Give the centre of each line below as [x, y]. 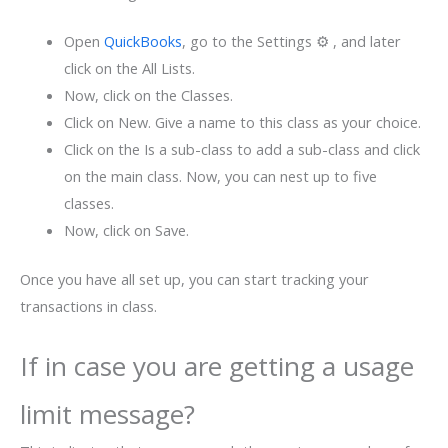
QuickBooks [142, 41]
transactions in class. [88, 305]
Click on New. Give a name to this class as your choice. [242, 122]
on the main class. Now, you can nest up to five [220, 176]
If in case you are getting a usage [217, 365]
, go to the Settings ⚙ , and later [291, 41]
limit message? [107, 413]
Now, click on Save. [126, 230]
